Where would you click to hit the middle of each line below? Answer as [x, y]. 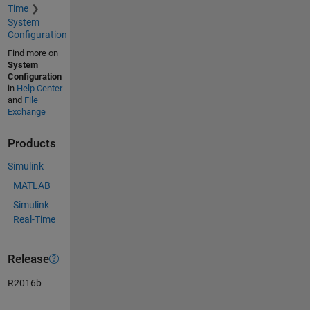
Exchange [26, 111]
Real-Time [34, 220]
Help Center [39, 88]
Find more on [33, 53]
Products [31, 143]
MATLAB [31, 186]
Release [28, 259]
